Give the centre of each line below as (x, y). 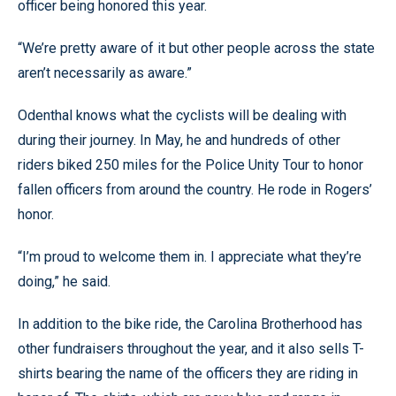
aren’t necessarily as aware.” (105, 73)
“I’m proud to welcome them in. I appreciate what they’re (190, 257)
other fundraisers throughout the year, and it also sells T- (191, 349)
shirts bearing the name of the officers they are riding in (188, 373)
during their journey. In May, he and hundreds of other (179, 140)
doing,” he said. (64, 282)
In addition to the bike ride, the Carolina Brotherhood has (190, 324)
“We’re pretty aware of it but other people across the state (196, 48)
